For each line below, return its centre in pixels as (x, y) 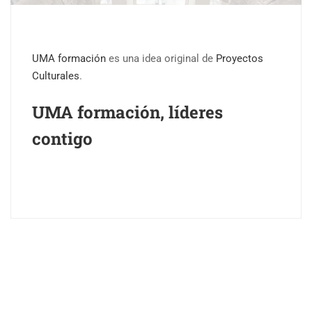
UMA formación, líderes (127, 112)
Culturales (56, 76)
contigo (62, 139)
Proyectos (240, 59)
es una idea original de (161, 59)
